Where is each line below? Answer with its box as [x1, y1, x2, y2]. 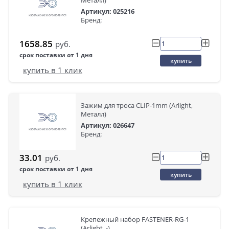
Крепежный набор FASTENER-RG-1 [81, 215, 189, 224]
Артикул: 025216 [81, 7, 134, 16]
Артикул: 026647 [81, 121, 134, 130]
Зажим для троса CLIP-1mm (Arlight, [81, 101, 193, 110]
